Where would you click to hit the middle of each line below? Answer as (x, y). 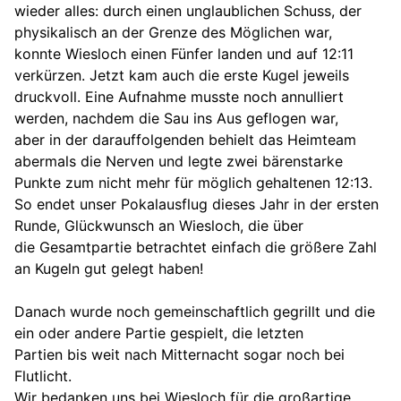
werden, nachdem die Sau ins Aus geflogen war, (176, 118)
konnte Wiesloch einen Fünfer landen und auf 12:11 (184, 53)
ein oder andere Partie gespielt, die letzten (159, 333)
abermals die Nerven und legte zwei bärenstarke (179, 161)
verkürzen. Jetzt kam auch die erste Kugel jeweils (182, 75)
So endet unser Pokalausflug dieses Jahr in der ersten (196, 204)
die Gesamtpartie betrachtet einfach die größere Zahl (196, 247)
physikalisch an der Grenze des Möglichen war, (173, 32)
